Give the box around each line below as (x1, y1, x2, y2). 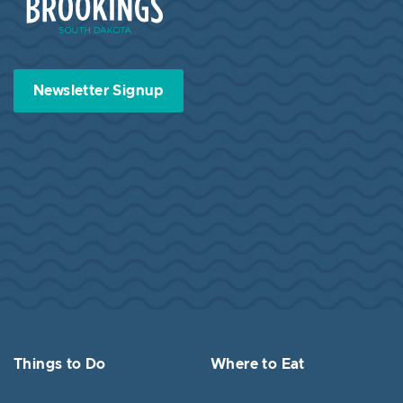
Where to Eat (210, 356, 305, 372)
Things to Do (13, 356, 106, 372)
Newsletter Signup (33, 83, 164, 98)
